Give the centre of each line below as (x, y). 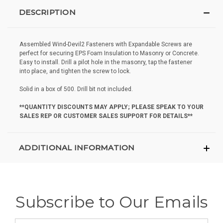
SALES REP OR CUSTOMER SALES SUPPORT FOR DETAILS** (106, 116)
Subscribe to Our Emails (111, 202)
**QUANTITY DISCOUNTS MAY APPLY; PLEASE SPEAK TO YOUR (111, 107)
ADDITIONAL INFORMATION (77, 148)
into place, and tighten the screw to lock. (75, 71)
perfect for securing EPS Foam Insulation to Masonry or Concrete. (109, 54)
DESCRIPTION (47, 12)
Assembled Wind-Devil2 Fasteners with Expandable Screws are (106, 45)
